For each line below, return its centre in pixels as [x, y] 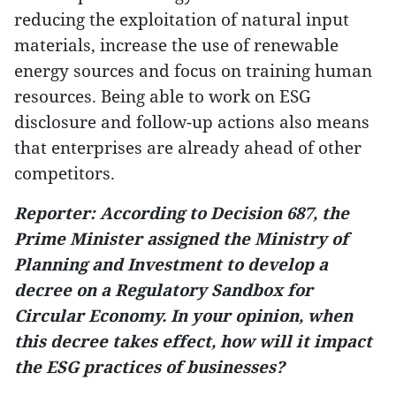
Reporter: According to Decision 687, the [182, 213]
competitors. [65, 173]
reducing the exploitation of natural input [182, 19]
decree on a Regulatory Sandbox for [164, 289]
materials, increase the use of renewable [176, 45]
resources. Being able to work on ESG [163, 96]
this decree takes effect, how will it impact [193, 341]
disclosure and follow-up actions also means [192, 122]
